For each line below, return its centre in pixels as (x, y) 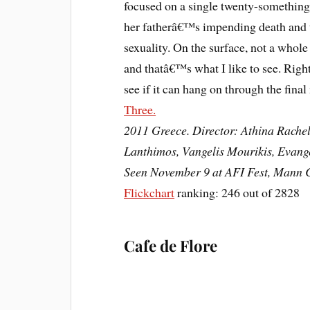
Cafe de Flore (171, 245)
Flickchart (149, 192)
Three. (140, 109)
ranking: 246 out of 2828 (237, 192)
